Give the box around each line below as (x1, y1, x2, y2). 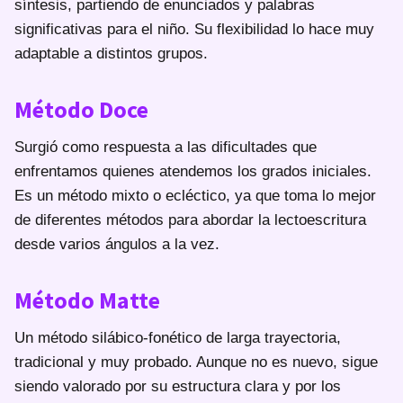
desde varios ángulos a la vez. (14, 235, 219, 253)
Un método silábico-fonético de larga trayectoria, (14, 328, 341, 346)
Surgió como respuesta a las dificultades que (14, 138, 317, 156)
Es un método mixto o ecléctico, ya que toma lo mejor (14, 186, 376, 204)
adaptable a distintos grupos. (14, 44, 208, 62)
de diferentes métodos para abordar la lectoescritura (14, 210, 366, 228)
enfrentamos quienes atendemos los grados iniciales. (14, 162, 372, 180)
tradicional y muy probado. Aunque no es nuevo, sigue (14, 353, 378, 371)
